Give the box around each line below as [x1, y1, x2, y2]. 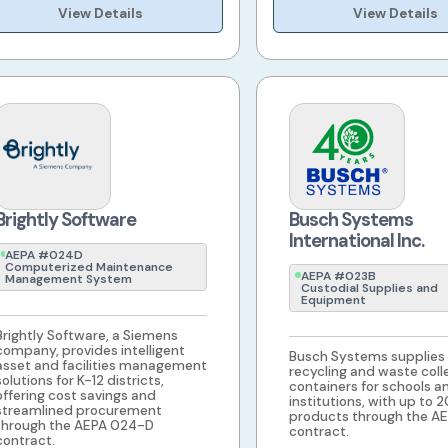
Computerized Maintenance [4, 259, 173, 276]
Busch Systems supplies [288, 348, 445, 366]
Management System [4, 271, 132, 288]
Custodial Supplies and [300, 280, 438, 297]
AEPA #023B [300, 268, 376, 285]
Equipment [300, 292, 366, 309]
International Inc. [288, 229, 424, 254]
